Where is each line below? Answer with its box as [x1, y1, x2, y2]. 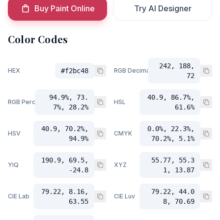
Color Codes [8, 32, 68, 46]
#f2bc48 [61, 67, 88, 75]
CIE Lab [8, 192, 29, 200]
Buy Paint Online [34, 3, 95, 13]
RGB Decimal [114, 67, 151, 74]
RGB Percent [8, 98, 45, 106]
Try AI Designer [134, 3, 192, 13]
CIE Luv [114, 192, 135, 200]
